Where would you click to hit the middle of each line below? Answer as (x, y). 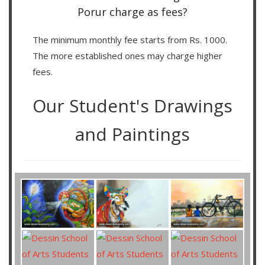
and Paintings (132, 134)
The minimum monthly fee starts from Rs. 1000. (130, 39)
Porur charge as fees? (132, 12)
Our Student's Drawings (132, 105)
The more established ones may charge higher (127, 55)
